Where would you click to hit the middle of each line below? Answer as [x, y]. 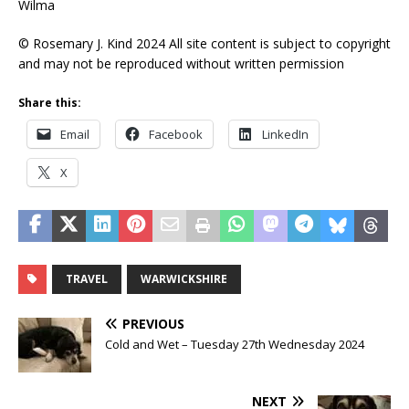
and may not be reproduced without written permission [181, 64]
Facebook [176, 135]
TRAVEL [87, 279]
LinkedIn [285, 135]
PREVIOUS [153, 324]
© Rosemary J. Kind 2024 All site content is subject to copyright [204, 44]
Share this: [50, 103]
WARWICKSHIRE [184, 279]
